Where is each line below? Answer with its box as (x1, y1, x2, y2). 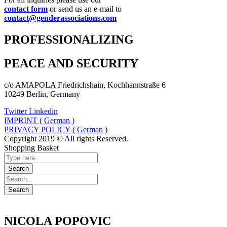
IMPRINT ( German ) (4, 116, 74, 125)
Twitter (4, 106, 27, 116)
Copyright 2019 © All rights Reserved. (4, 134, 128, 143)
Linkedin (29, 106, 58, 116)
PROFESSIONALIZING (4, 32, 134, 46)
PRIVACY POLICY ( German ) (4, 125, 107, 134)
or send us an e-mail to (48, 4, 122, 13)
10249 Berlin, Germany (4, 89, 80, 98)
